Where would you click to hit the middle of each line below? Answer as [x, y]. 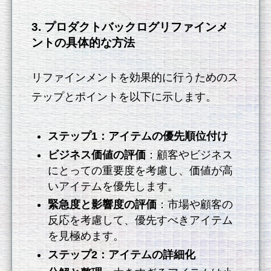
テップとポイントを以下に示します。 [124, 97]
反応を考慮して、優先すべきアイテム [141, 220]
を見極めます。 [86, 236]
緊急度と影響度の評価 [103, 205]
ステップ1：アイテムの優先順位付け [138, 136]
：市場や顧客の [195, 205]
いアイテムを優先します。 [113, 186]
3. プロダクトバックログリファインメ [130, 27]
